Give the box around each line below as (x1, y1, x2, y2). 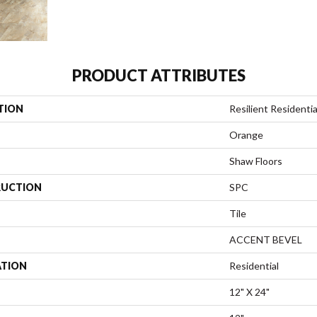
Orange (229, 128, 263, 141)
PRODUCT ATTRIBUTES (71, 65, 246, 85)
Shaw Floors (229, 154, 282, 167)
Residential (229, 259, 279, 272)
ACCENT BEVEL (229, 233, 302, 246)
